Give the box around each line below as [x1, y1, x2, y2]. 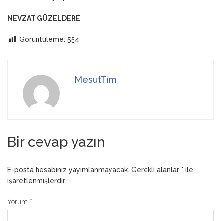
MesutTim [74, 74, 117, 85]
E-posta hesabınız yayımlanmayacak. [7, 166, 129, 174]
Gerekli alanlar [131, 166, 181, 174]
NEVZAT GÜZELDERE [7, 14, 80, 22]
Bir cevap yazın [7, 134, 105, 150]
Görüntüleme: [19, 35, 65, 43]
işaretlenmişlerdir [7, 177, 65, 185]
